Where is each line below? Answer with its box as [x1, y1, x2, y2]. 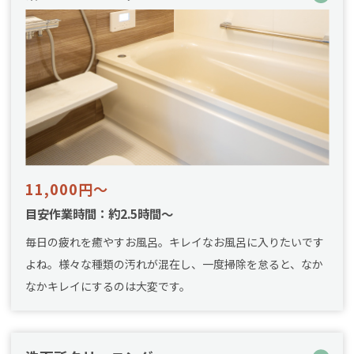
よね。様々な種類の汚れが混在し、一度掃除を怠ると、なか [24, 255, 323, 272]
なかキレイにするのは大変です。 [24, 277, 190, 294]
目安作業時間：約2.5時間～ [24, 204, 173, 222]
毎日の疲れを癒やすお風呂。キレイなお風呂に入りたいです [24, 233, 324, 250]
